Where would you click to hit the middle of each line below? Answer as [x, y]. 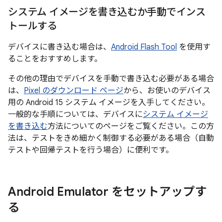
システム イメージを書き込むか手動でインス [107, 12]
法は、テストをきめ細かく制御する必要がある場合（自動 [111, 138]
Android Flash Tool [144, 47]
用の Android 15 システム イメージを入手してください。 [109, 103]
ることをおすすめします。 [55, 59]
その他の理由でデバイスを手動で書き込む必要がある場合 [111, 79]
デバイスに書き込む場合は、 [59, 47]
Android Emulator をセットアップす [107, 192]
